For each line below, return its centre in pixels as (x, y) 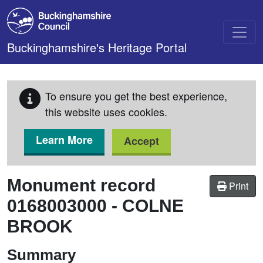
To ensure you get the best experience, (136, 96)
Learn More (64, 140)
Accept (141, 141)
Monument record (81, 185)
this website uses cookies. (106, 112)
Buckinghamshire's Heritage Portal (97, 47)
